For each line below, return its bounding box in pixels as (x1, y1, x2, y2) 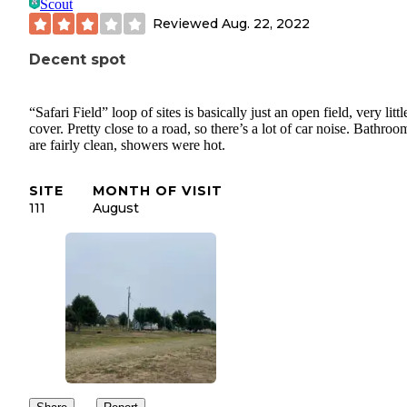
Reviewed (153, 15, 222, 32)
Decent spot (29, 51, 125, 69)
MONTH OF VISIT (93, 183, 223, 200)
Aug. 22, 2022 (222, 15, 310, 32)
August (93, 200, 139, 217)
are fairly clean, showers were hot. (29, 137, 225, 154)
